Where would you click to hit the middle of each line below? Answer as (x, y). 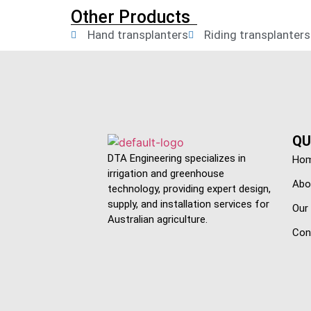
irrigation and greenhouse (166, 174)
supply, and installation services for (188, 204)
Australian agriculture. (158, 220)
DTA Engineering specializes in (177, 159)
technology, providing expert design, (189, 189)
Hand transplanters (137, 35)
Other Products (133, 17)
